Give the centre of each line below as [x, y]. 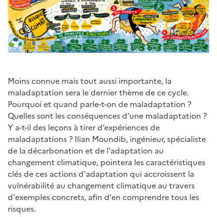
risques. [22, 209]
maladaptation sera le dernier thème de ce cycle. [98, 92]
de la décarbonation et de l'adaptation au [86, 150]
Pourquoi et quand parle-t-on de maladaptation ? [100, 104]
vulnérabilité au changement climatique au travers [101, 185]
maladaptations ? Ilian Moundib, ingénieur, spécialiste [107, 139]
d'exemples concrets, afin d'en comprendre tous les [103, 197]
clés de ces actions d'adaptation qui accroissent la [101, 174]
